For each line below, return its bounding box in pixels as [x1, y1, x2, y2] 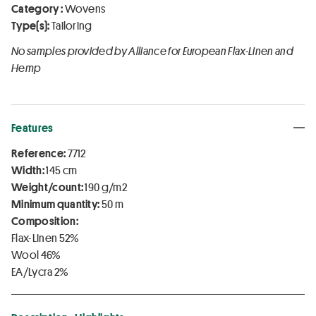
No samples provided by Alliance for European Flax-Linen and [11, 43, 293, 58]
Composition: [11, 213, 78, 228]
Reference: [11, 145, 66, 160]
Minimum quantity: [11, 196, 100, 211]
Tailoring [49, 18, 92, 32]
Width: [11, 162, 44, 177]
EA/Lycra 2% [11, 264, 68, 279]
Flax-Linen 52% [11, 230, 79, 245]
